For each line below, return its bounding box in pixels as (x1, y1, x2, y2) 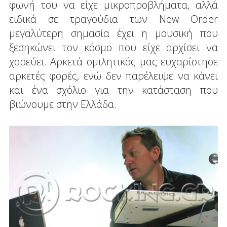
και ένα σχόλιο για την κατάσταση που (9, 83, 218, 97)
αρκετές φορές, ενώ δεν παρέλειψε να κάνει (9, 69, 218, 83)
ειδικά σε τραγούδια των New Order (9, 12, 218, 26)
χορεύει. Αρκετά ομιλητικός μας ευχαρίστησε (9, 55, 218, 69)
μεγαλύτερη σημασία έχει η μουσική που (9, 26, 218, 41)
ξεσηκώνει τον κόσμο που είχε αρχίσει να (9, 41, 218, 55)
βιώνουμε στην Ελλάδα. (9, 97, 117, 111)
